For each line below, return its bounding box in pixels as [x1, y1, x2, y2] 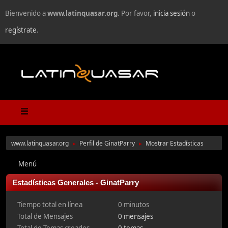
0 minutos [118, 200, 149, 210]
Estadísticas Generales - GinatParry [12, 179, 139, 187]
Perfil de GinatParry [79, 139, 135, 148]
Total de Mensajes [17, 212, 73, 221]
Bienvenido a [5, 9, 47, 18]
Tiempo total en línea [17, 200, 82, 210]
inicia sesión [153, 9, 190, 18]
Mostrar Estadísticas [146, 139, 204, 148]
